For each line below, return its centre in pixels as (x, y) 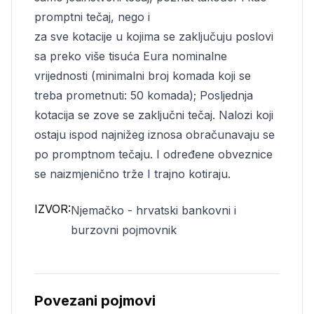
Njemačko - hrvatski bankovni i (153, 210)
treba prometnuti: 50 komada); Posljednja (144, 95)
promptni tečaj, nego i (92, 17)
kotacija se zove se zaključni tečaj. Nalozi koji (154, 115)
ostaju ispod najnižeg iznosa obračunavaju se (155, 135)
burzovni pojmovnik (124, 230)
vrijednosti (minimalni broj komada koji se (143, 76)
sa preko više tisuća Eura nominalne (131, 56)
